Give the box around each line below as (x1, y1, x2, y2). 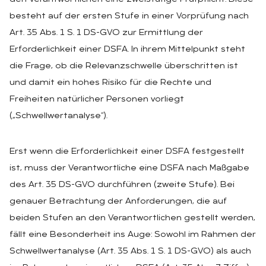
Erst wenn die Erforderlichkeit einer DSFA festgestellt (9, 147, 245, 156)
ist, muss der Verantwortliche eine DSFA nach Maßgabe (9, 163, 249, 173)
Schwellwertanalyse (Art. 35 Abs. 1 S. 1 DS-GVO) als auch (9, 246, 251, 256)
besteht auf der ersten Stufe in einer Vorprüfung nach (9, 11, 249, 21)
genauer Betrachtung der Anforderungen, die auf (9, 197, 227, 206)
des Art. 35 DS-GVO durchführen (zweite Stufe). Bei (9, 180, 235, 189)
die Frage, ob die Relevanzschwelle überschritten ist (9, 61, 238, 71)
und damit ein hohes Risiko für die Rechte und (9, 78, 211, 87)
